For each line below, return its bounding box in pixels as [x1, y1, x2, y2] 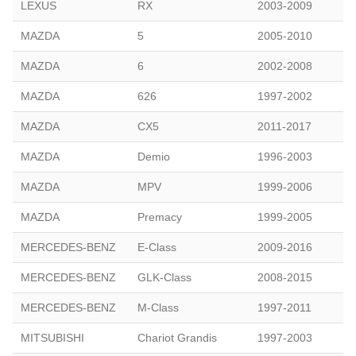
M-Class [137, 300, 179, 314]
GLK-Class [137, 270, 192, 284]
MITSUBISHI [21, 331, 84, 344]
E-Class [137, 240, 176, 253]
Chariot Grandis [137, 331, 217, 344]
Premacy [137, 210, 182, 223]
